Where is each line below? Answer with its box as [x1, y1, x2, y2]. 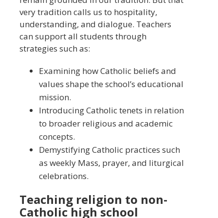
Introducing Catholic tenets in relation [38, 104, 184, 116]
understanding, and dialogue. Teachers [19, 18, 171, 30]
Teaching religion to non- [19, 191, 167, 207]
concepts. [38, 130, 75, 142]
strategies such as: [19, 42, 90, 54]
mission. [38, 91, 71, 103]
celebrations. [38, 170, 89, 182]
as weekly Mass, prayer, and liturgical [38, 157, 184, 168]
